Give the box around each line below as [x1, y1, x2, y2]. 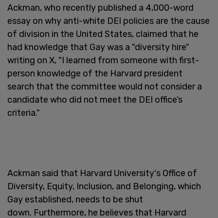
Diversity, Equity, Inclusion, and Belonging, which [7, 181, 201, 192]
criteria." [7, 107, 40, 118]
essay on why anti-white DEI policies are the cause [7, 15, 210, 26]
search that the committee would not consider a [7, 81, 202, 92]
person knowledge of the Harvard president [7, 68, 182, 79]
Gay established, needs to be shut [7, 194, 143, 205]
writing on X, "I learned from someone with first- [7, 54, 199, 66]
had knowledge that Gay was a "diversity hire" [7, 41, 189, 53]
